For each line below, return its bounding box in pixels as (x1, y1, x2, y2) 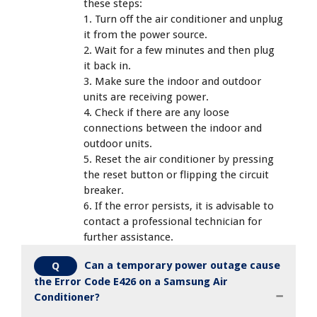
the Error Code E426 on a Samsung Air (34, 275, 228, 288)
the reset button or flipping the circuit (83, 168, 269, 181)
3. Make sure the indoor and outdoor (83, 74, 261, 88)
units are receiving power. (83, 90, 209, 103)
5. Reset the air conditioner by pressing (83, 152, 274, 166)
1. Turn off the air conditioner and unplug (83, 12, 283, 25)
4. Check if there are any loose (83, 105, 229, 119)
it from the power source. (83, 28, 207, 41)
